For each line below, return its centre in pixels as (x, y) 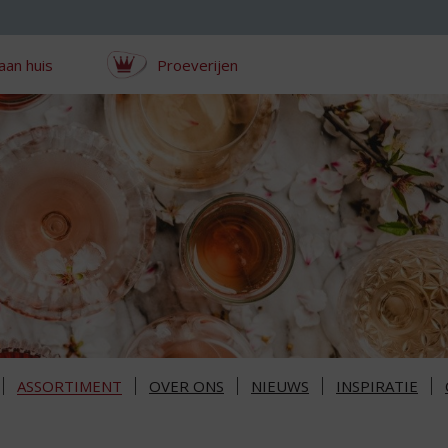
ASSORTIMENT (69, 386)
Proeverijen (197, 64)
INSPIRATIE (377, 386)
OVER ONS (186, 386)
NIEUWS (280, 386)
